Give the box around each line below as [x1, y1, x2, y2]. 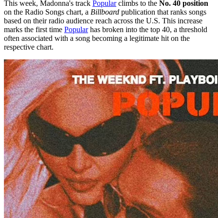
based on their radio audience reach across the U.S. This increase [4, 16, 202, 25]
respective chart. [4, 42, 54, 51]
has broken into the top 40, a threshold [88, 25, 207, 34]
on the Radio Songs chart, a [4, 7, 91, 16]
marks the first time [4, 25, 64, 34]
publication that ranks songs [119, 7, 206, 16]
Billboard [91, 7, 119, 16]
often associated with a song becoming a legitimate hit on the [4, 34, 190, 42]
